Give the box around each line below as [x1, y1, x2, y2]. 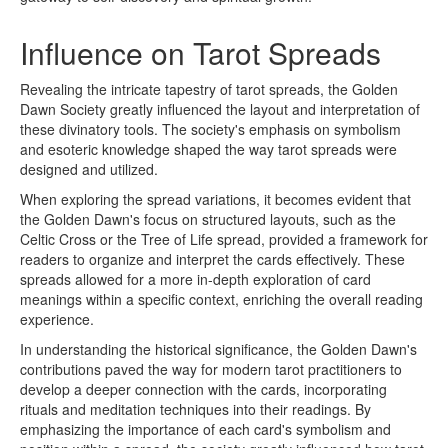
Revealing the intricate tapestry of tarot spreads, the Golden [20, 79, 398, 99]
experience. [20, 309, 94, 329]
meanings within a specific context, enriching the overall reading [20, 289, 423, 309]
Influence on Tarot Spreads [20, 31, 381, 74]
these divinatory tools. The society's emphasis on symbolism [20, 119, 401, 139]
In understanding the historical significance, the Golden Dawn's [20, 339, 417, 359]
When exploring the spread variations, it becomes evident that [20, 189, 411, 209]
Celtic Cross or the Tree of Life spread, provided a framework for [20, 229, 428, 249]
